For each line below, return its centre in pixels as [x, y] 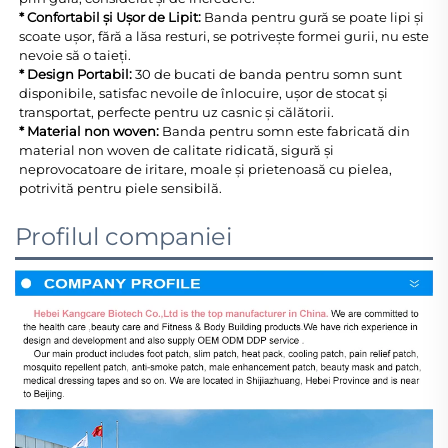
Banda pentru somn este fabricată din [286, 131]
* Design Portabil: [77, 74]
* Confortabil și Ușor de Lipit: [111, 17]
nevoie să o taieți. [76, 55]
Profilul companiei [123, 237]
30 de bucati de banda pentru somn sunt [268, 74]
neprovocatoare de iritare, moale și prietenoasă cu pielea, [207, 169]
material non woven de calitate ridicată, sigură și [176, 150]
